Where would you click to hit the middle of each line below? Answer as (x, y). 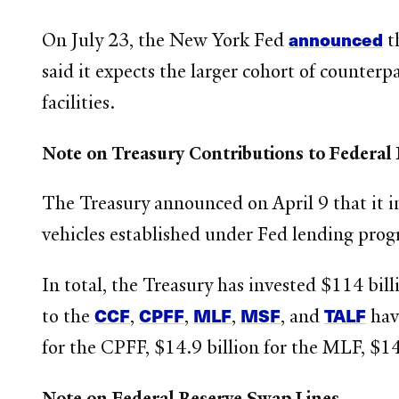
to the (69, 317)
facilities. (79, 102)
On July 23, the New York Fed (166, 40)
